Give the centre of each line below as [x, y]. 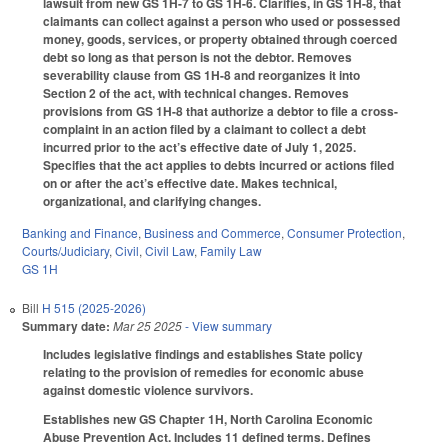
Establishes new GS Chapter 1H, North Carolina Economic [208, 419]
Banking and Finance [80, 233]
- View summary [227, 326]
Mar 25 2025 [147, 326]
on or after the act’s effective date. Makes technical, [190, 182]
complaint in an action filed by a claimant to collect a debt [204, 128]
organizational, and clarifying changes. [152, 200]
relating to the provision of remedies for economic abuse [203, 372]
